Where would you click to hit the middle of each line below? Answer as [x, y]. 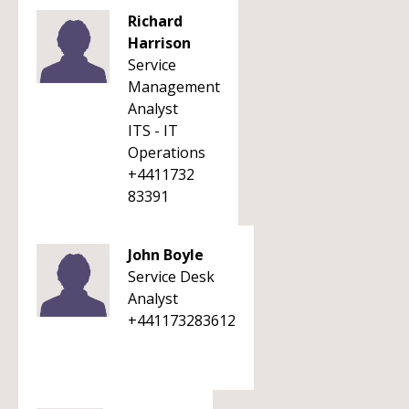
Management [174, 87]
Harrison [159, 43]
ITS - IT [153, 131]
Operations [167, 152]
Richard [155, 21]
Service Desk [171, 277]
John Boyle [166, 255]
